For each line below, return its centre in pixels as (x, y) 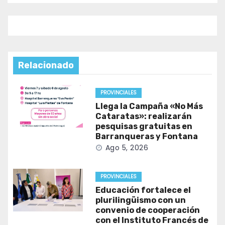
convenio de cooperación (147, 210)
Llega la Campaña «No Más (149, 106)
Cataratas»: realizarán (143, 117)
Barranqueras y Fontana (146, 137)
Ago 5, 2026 (127, 148)
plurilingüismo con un (140, 200)
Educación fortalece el (143, 190)
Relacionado (46, 66)
